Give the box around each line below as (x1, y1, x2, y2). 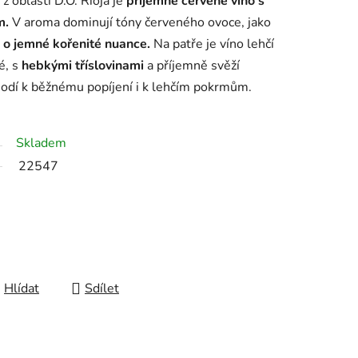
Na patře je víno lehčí (150, 35, 274, 54)
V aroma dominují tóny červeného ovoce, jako (9, 14, 271, 32)
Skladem (16, 134, 66, 153)
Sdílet (85, 280, 119, 298)
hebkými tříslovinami (22, 57, 144, 75)
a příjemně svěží (144, 57, 240, 75)
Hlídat (4, 280, 39, 298)
